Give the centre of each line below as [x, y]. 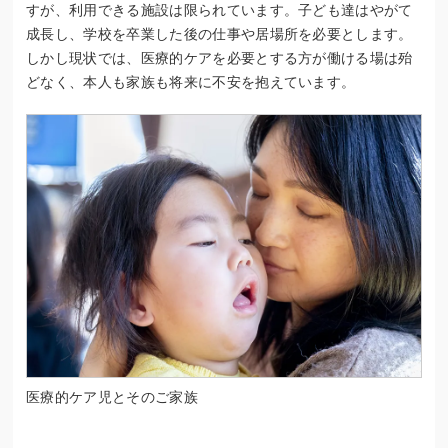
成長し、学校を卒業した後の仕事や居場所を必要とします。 [219, 33]
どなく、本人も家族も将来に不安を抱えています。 [191, 81]
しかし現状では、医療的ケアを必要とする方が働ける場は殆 [219, 57]
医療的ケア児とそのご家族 [112, 397]
